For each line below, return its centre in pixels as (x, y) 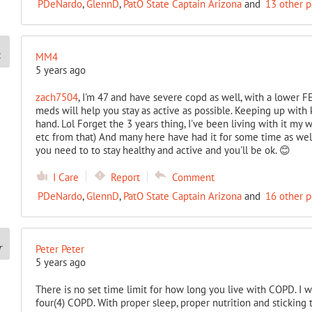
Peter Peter (60, 249)
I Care (65, 177)
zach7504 (56, 97)
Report (125, 177)
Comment (193, 177)
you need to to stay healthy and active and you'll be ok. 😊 (163, 150)
